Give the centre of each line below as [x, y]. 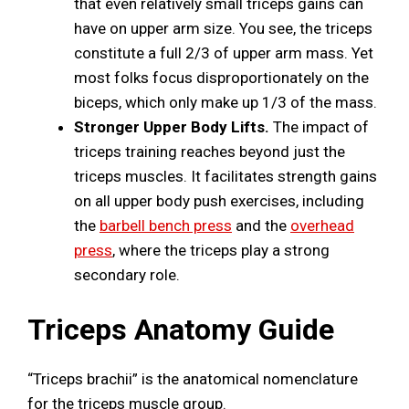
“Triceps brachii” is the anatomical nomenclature [193, 378]
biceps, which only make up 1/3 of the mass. [225, 103]
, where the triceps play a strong [221, 251]
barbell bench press [166, 226]
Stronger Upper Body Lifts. [172, 127]
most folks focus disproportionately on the [221, 78]
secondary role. [127, 275]
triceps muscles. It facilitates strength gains [225, 177]
